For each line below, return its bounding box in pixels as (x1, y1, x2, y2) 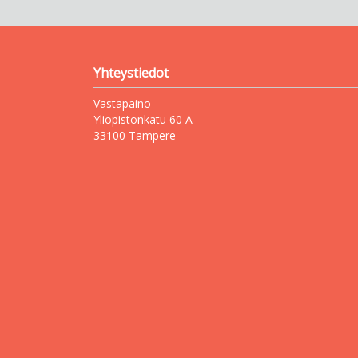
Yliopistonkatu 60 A (93, 112, 193, 127)
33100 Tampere (93, 128, 176, 143)
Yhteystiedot (93, 64, 169, 82)
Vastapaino (93, 96, 151, 111)
